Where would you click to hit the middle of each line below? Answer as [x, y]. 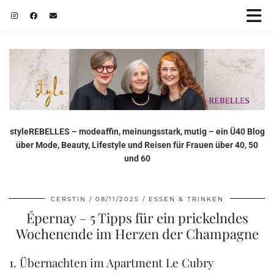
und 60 [137, 158]
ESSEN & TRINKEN [186, 199]
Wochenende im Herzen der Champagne [137, 233]
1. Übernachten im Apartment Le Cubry [112, 262]
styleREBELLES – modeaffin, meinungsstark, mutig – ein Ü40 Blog [137, 131]
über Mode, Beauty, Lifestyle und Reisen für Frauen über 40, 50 [137, 145]
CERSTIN [68, 199]
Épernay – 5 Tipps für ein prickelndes [137, 217]
